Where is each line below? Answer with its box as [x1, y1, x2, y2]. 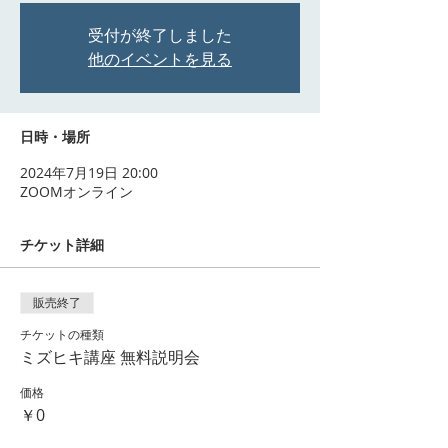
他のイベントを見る [88, 51, 232, 68]
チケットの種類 [20, 326, 104, 342]
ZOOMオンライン [20, 182, 133, 201]
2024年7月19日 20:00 [20, 163, 158, 182]
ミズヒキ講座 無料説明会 [20, 346, 200, 368]
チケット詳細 [20, 238, 104, 253]
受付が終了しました [88, 27, 232, 44]
